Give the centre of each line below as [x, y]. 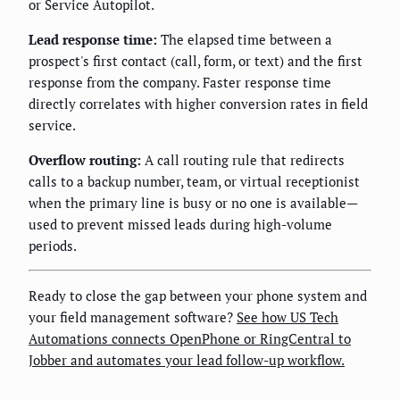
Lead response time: [93, 39]
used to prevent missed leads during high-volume [180, 224]
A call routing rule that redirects [243, 159]
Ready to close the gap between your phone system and [198, 295]
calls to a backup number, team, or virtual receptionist [194, 181]
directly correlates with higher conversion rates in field [198, 103]
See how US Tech [287, 317]
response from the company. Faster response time [180, 82]
